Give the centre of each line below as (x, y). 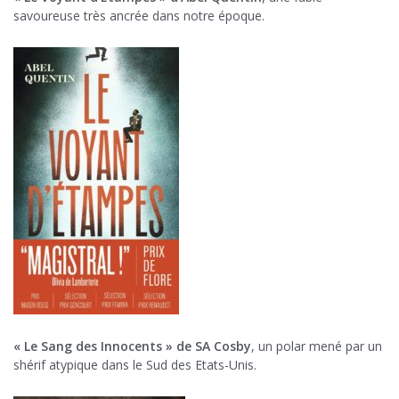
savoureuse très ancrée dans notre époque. (139, 16)
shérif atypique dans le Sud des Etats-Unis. (135, 365)
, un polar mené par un (317, 346)
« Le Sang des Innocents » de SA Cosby (132, 346)
